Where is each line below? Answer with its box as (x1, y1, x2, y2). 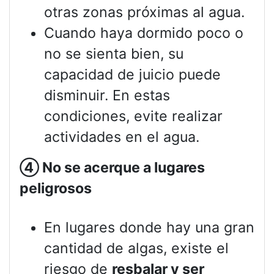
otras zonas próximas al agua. (44, 4, 245, 21)
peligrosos (20, 180, 92, 198)
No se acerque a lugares (39, 159, 205, 177)
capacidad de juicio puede (44, 66, 221, 84)
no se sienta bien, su (44, 45, 183, 63)
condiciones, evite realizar (44, 108, 223, 125)
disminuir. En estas (44, 87, 170, 105)
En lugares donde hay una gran (44, 219, 254, 237)
